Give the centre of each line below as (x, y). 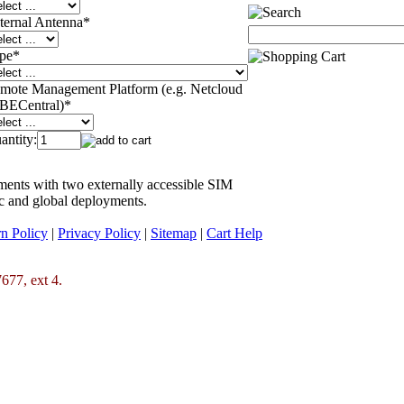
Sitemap (174, 233)
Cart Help (234, 233)
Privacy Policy (99, 233)
